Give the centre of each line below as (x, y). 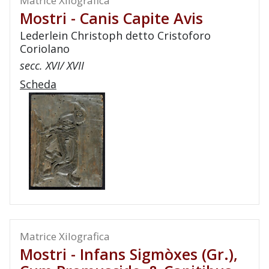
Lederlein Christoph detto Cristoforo (115, 35)
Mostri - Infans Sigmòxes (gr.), (129, 254)
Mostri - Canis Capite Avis (111, 18)
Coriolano (45, 49)
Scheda (38, 84)
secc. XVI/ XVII (52, 65)
